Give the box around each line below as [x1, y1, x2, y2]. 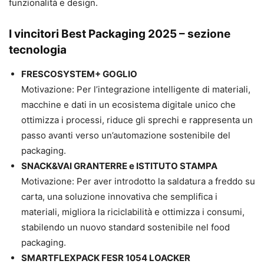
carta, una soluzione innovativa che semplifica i [21, 190, 217, 202]
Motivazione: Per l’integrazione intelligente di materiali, [21, 83, 250, 95]
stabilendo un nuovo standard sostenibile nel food [21, 221, 230, 233]
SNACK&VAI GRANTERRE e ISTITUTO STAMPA [21, 160, 217, 171]
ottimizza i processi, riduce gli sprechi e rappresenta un [21, 114, 253, 126]
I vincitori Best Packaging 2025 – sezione [9, 27, 230, 41]
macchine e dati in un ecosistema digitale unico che [21, 98, 236, 110]
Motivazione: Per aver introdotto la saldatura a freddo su [21, 175, 255, 187]
